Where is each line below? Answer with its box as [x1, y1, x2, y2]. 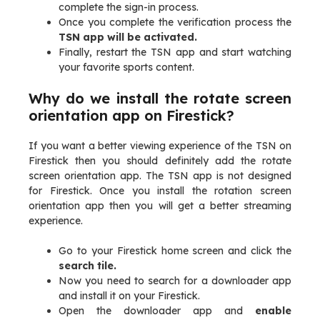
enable [243, 304, 291, 317]
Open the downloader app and [59, 304, 243, 317]
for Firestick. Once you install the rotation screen [29, 184, 291, 197]
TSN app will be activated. [59, 31, 197, 44]
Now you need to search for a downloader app [59, 274, 291, 287]
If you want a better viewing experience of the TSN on [29, 139, 291, 152]
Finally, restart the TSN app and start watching [59, 46, 291, 59]
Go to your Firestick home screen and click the [59, 244, 291, 257]
